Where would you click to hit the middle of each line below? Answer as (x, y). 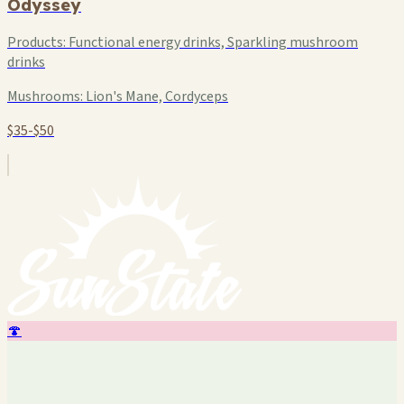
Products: (37, 42)
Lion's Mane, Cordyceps (156, 96)
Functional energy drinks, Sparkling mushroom (212, 42)
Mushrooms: (45, 96)
